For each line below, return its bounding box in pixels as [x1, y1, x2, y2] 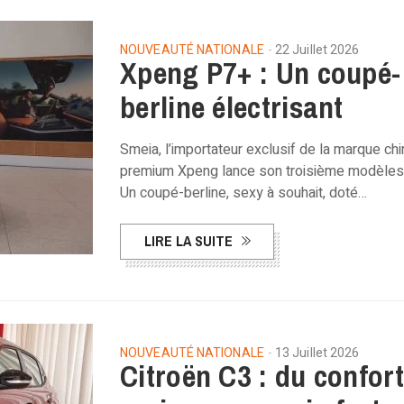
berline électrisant [120, 87, 344, 128]
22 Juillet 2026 [274, 41, 360, 60]
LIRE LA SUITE [144, 231, 233, 251]
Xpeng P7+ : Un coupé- [120, 52, 401, 94]
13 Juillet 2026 [274, 344, 360, 363]
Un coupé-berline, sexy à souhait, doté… [120, 182, 367, 204]
